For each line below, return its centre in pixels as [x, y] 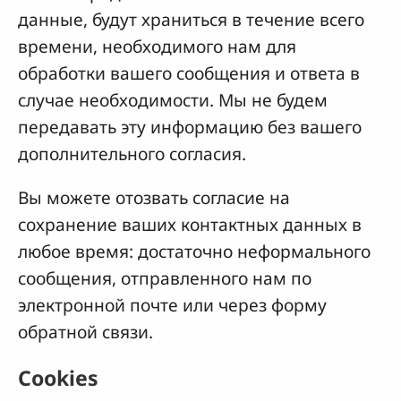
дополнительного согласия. [132, 153]
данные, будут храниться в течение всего [191, 19]
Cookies [58, 378]
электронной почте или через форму [172, 305]
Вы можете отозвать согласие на [154, 198]
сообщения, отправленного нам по [165, 278]
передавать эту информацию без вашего [190, 126]
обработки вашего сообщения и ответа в [189, 73]
